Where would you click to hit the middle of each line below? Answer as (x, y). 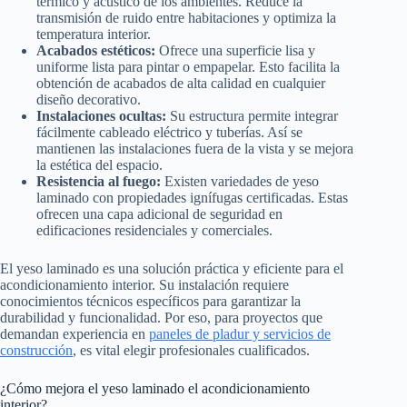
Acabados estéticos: (96, 50)
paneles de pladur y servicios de (240, 333)
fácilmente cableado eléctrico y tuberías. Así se (169, 132)
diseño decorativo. (89, 99)
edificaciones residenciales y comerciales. (154, 230)
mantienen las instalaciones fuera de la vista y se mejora (195, 148)
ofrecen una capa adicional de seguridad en (159, 213)
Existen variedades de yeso (240, 181)
